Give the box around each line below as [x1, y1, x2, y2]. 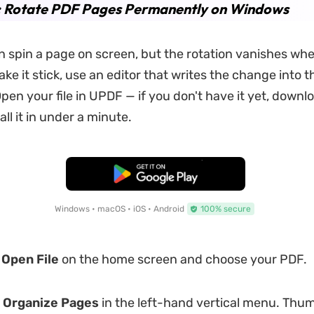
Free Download [119, 168, 192, 179]
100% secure [200, 204, 251, 214]
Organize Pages [2, 295, 99, 310]
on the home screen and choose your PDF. [58, 252, 307, 267]
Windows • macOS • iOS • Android [54, 204, 184, 214]
